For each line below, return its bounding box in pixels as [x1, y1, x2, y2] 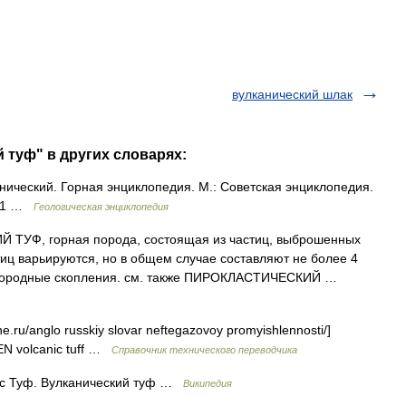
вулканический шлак [232, 87, 353, 101]
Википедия [183, 378, 232, 389]
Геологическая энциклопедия [34, 201, 169, 212]
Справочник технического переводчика [111, 344, 297, 355]
